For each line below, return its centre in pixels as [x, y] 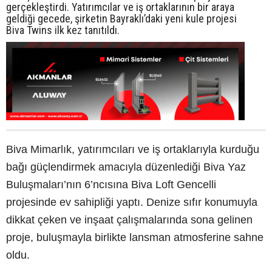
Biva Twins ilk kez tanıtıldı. [63, 30]
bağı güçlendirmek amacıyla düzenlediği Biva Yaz [126, 167]
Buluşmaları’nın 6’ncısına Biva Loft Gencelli [111, 185]
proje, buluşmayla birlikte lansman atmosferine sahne [135, 238]
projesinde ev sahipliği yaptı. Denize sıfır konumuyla [132, 202]
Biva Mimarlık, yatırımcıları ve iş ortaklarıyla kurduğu [133, 150]
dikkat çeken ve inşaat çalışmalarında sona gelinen [129, 220]
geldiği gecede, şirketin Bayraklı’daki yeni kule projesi [121, 19]
